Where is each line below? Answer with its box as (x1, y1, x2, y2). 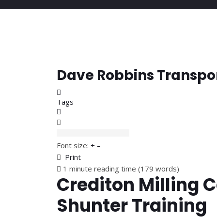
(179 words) (138, 164, 179, 173)
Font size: (57, 140, 89, 150)
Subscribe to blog (61, 106, 119, 116)
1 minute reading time (63, 164, 136, 173)
